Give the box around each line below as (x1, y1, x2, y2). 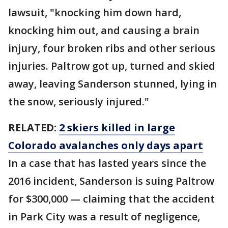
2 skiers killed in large (59, 121, 175, 135)
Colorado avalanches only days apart (8, 138, 203, 153)
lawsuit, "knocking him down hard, (8, 6, 181, 20)
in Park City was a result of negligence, (8, 210, 200, 224)
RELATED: (8, 121, 59, 135)
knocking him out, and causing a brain (8, 23, 199, 38)
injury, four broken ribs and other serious (8, 41, 215, 55)
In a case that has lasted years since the (8, 156, 206, 170)
